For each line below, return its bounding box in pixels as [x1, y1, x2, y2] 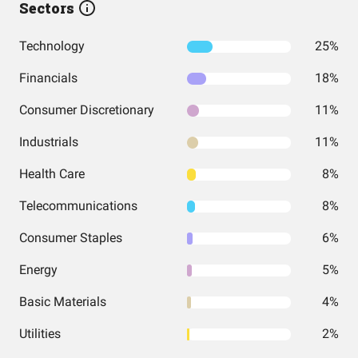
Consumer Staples [19, 230, 122, 245]
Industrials [19, 134, 78, 149]
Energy [19, 262, 58, 277]
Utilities [19, 326, 61, 341]
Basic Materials [19, 294, 106, 309]
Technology [19, 38, 85, 54]
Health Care [19, 166, 85, 181]
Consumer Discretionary [19, 102, 154, 117]
